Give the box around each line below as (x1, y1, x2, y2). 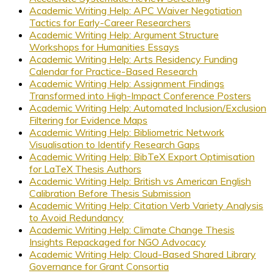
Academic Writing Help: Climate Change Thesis (29, 223, 235, 236)
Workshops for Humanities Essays (29, 40, 179, 53)
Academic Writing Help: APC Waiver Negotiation (29, 4, 242, 16)
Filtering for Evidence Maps (29, 113, 147, 126)
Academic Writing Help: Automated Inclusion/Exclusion (29, 101, 266, 114)
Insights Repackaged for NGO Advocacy (29, 235, 206, 248)
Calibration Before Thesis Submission (29, 186, 191, 199)
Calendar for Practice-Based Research (29, 65, 197, 77)
